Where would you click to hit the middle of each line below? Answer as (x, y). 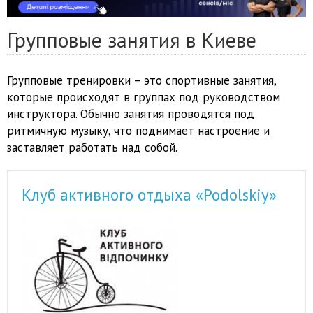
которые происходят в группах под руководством (144, 97)
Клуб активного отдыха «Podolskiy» (149, 195)
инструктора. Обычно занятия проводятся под (131, 114)
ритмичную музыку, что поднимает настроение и (138, 131)
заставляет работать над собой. (92, 148)
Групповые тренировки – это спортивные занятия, (141, 81)
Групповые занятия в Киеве (132, 40)
